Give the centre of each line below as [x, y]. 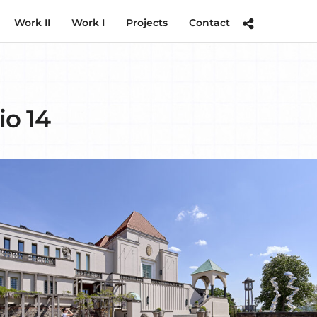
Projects [147, 23]
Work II [32, 23]
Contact [209, 23]
